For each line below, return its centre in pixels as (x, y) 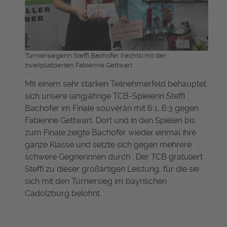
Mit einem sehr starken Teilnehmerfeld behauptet (116, 84)
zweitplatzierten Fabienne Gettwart (79, 65)
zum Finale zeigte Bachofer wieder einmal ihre (110, 132)
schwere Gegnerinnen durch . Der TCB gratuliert (114, 157)
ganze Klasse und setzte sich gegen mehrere (108, 144)
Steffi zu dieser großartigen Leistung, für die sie (112, 169)
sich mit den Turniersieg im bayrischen (96, 181)
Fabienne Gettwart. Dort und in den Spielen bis (110, 120)
